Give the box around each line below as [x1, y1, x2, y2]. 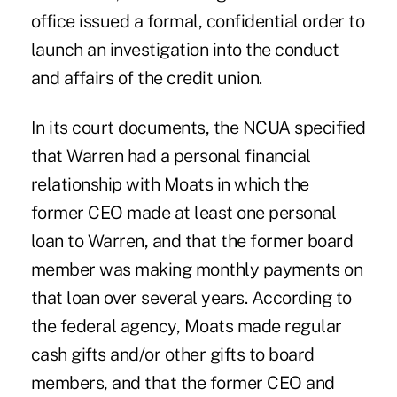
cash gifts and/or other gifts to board [30, 344, 315, 366]
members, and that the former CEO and [30, 372, 335, 394]
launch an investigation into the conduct [30, 39, 339, 61]
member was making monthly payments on [30, 259, 363, 281]
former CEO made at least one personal [30, 202, 337, 224]
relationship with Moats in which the [30, 174, 309, 196]
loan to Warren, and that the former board [30, 230, 354, 253]
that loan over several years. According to [30, 287, 352, 309]
